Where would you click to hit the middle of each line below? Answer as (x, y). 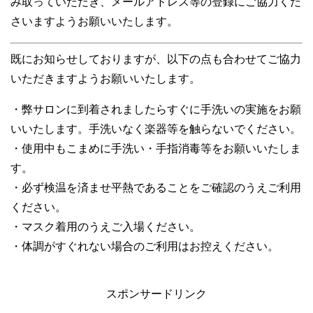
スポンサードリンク (156, 293)
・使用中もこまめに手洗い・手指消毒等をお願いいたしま (156, 148)
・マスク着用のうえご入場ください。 (105, 226)
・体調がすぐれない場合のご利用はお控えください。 (145, 246)
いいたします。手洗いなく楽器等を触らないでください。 (156, 129)
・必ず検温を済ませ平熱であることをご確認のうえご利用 (156, 187)
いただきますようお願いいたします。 (105, 78)
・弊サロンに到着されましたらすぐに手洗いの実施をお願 (156, 109)
